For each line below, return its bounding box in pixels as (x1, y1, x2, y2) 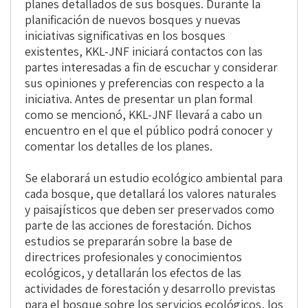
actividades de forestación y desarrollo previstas (25, 280, 276, 297)
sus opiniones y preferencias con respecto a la (25, 75, 264, 91)
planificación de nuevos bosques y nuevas (25, 12, 241, 28)
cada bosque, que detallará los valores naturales (25, 186, 276, 202)
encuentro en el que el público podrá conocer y (25, 122, 272, 139)
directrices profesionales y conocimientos (25, 249, 242, 265)
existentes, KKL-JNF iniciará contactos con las (25, 43, 263, 60)
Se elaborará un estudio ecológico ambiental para (25, 170, 283, 186)
